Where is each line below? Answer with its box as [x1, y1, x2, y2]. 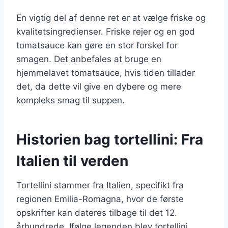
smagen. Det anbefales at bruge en [16, 53, 161, 64]
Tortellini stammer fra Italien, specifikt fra [16, 180, 184, 190]
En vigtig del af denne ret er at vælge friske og [16, 12, 206, 23]
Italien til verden [16, 152, 128, 169]
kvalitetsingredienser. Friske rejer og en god [16, 26, 195, 37]
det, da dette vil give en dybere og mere [16, 81, 181, 92]
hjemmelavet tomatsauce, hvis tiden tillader [16, 67, 195, 78]
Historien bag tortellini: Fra [16, 130, 203, 148]
